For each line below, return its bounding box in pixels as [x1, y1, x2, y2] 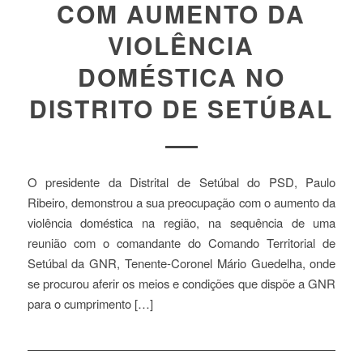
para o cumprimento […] [27, 294, 153, 312]
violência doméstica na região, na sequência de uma [27, 213, 336, 231]
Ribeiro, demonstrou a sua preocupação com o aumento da [27, 193, 336, 211]
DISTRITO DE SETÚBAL [29, 91, 334, 126]
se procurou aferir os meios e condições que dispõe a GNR [27, 274, 336, 292]
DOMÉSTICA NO [77, 59, 285, 95]
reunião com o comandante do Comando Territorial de [27, 233, 336, 251]
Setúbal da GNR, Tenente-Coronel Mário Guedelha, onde [27, 254, 336, 271]
